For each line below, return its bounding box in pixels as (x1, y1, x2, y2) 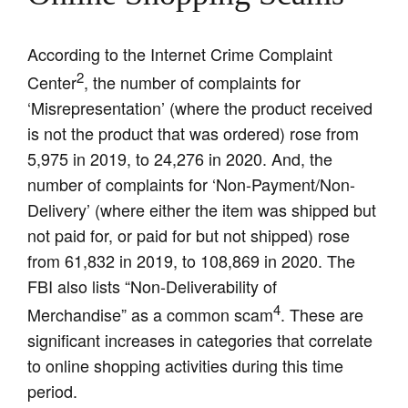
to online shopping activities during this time (27, 353, 344, 378)
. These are (280, 302, 364, 327)
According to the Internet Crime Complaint (27, 42, 333, 66)
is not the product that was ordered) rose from (27, 121, 360, 146)
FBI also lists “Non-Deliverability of (27, 274, 278, 299)
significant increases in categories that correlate (27, 328, 373, 352)
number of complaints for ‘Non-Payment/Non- (27, 172, 356, 197)
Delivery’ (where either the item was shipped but (27, 198, 377, 222)
